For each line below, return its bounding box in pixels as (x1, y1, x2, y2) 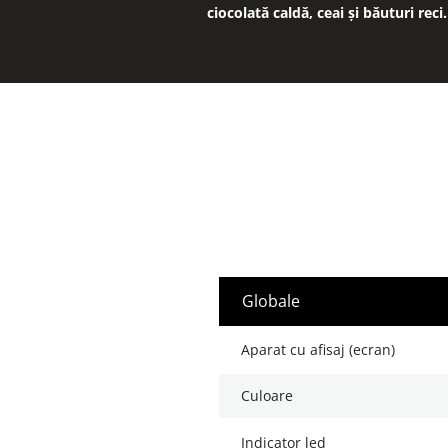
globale (254, 290, 300, 313)
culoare (250, 386, 293, 406)
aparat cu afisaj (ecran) (250, 340, 395, 360)
